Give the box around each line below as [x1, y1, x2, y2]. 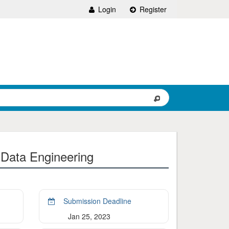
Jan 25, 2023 [67, 211, 110, 221]
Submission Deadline [61, 196, 131, 206]
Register [138, 4, 167, 14]
